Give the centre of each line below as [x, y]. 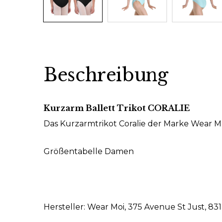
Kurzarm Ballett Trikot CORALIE [117, 108]
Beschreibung [106, 75]
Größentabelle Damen [89, 151]
